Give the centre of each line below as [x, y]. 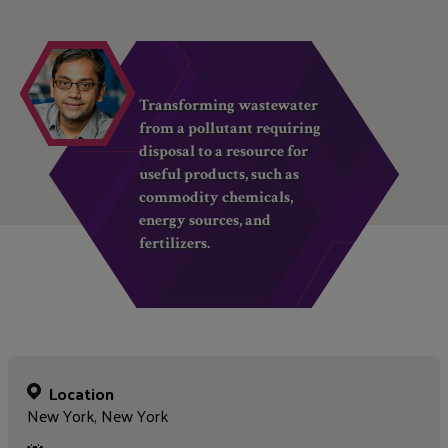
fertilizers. [175, 243]
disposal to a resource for [224, 151]
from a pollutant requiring [230, 128]
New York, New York [98, 416]
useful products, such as [219, 174]
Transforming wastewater [229, 105]
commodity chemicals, [216, 197]
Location [82, 394]
